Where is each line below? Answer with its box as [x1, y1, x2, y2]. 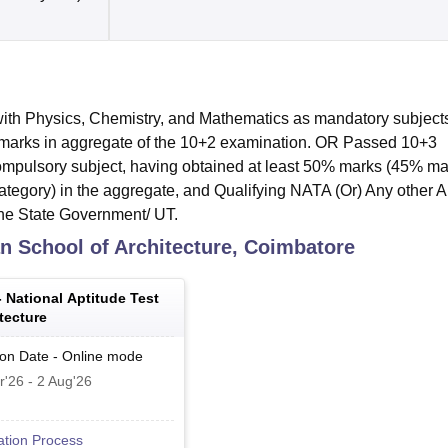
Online [62, 348, 103, 365]
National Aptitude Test [6, 290, 159, 307]
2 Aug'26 [37, 373, 92, 390]
